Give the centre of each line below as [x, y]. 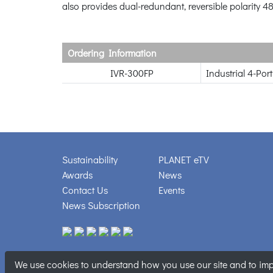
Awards [77, 174]
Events [172, 190]
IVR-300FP [132, 73]
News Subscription [101, 205]
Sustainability [90, 159]
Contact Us [85, 190]
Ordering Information [112, 52]
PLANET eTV [184, 159]
